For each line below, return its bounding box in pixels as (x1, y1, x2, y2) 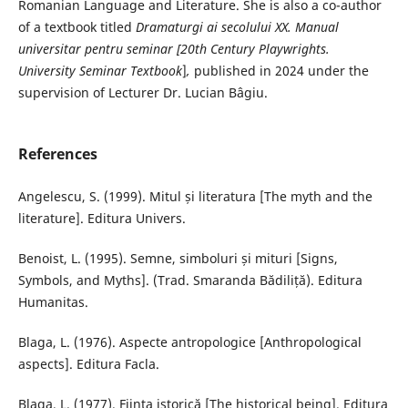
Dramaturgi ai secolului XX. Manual (135, 18, 339, 36)
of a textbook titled (17, 18, 136, 36)
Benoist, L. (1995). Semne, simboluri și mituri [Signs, (17, 250, 338, 268)
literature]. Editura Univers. (17, 209, 186, 228)
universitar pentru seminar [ (17, 40, 180, 58)
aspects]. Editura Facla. (17, 355, 159, 373)
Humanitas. (17, 293, 88, 311)
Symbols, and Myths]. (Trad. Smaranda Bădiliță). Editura (17, 271, 362, 290)
